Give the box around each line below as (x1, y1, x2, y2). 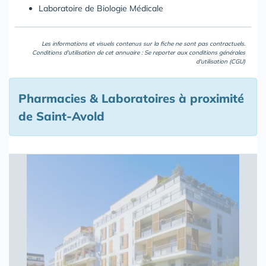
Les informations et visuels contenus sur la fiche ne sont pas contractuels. (42, 40, 245, 48)
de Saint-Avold (18, 109, 104, 124)
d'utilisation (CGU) (196, 58, 245, 66)
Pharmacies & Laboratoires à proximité (18, 91, 244, 106)
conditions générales (189, 49, 245, 57)
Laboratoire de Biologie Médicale (39, 3, 163, 14)
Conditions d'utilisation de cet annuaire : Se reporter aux (32, 49, 189, 57)
